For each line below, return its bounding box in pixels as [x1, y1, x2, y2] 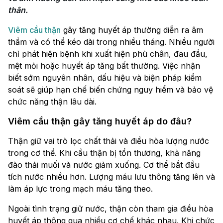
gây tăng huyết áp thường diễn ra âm [61, 25, 203, 35]
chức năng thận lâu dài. [8, 97, 97, 107]
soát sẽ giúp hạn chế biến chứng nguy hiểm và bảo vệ [8, 85, 213, 95]
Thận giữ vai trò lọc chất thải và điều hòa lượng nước [8, 136, 209, 146]
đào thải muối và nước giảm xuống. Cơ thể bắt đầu [8, 160, 200, 170]
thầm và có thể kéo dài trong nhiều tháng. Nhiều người [8, 37, 215, 47]
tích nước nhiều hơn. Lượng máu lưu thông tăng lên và [8, 172, 215, 182]
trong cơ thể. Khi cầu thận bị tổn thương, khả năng [8, 148, 201, 158]
